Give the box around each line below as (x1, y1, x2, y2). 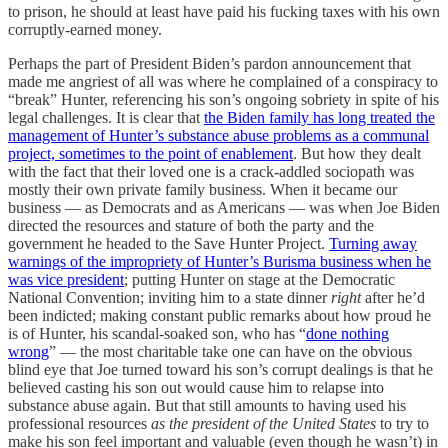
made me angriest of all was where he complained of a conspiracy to (8, 72, 438, 90)
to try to (376, 414, 429, 432)
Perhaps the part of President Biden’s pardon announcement (8, 54, 384, 72)
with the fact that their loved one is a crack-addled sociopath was (8, 162, 414, 180)
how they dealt (328, 144, 421, 162)
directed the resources (8, 216, 144, 234)
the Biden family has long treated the (204, 108, 435, 126)
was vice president (8, 270, 124, 288)
